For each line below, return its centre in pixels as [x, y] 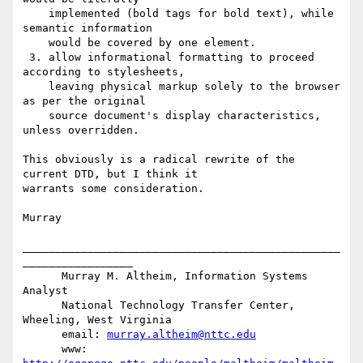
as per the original [84, 101]
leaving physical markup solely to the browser [36, 87]
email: [84, 335]
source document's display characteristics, [36, 116]
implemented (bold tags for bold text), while [36, 14]
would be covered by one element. [36, 43]
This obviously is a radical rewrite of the [159, 160]
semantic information [88, 28]
